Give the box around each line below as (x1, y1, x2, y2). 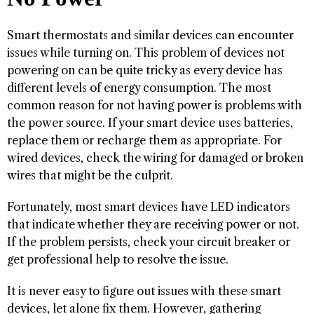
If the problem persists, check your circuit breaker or (7, 234, 290, 249)
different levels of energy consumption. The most (7, 80, 271, 95)
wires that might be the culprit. (7, 168, 173, 182)
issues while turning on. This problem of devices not (7, 45, 285, 60)
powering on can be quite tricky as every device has (7, 62, 282, 77)
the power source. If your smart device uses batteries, (7, 115, 293, 130)
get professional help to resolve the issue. (7, 252, 228, 266)
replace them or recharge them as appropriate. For (7, 132, 282, 147)
